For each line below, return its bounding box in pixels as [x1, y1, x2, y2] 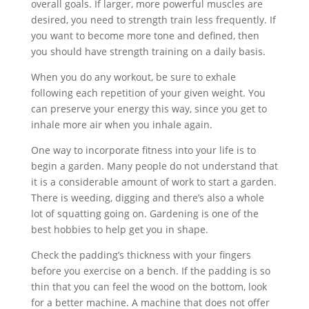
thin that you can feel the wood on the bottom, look [30, 280, 267, 293]
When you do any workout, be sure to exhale [30, 70, 236, 83]
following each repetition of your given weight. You [30, 86, 266, 99]
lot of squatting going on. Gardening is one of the [30, 207, 259, 220]
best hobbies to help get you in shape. [30, 223, 208, 236]
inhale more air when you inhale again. [30, 118, 212, 131]
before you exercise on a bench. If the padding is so [30, 264, 270, 277]
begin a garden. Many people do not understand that [30, 159, 278, 172]
